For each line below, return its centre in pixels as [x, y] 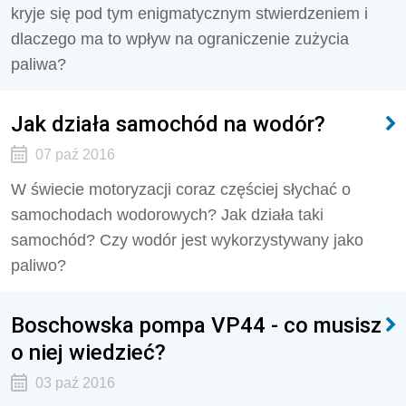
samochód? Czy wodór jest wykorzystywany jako [187, 240]
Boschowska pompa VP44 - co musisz [196, 325]
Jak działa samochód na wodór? [168, 124]
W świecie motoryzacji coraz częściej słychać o [181, 189]
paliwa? [39, 64]
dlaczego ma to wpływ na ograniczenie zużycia [180, 39]
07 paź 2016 [75, 155]
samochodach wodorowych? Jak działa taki [167, 215]
